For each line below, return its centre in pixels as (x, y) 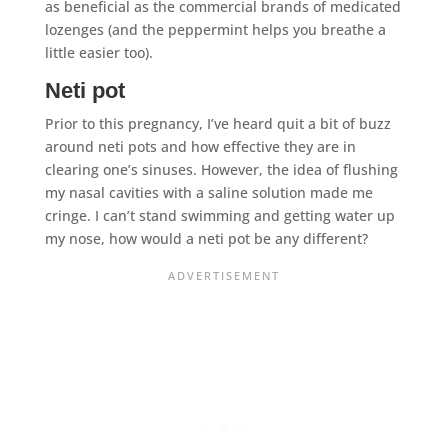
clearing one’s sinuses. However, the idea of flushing (221, 169)
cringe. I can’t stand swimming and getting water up (219, 215)
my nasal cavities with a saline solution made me (208, 192)
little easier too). (98, 52)
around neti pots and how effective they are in (200, 146)
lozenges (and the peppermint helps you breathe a (215, 29)
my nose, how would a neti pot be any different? (206, 238)
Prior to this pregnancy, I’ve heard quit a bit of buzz (217, 123)
